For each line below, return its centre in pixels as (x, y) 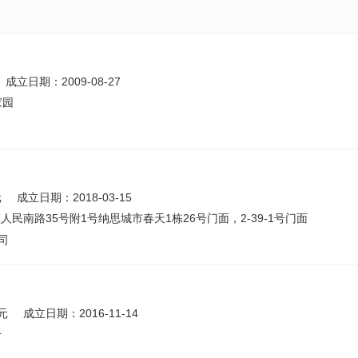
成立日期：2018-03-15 (74, 197)
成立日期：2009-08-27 (63, 82)
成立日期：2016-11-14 (81, 313)
